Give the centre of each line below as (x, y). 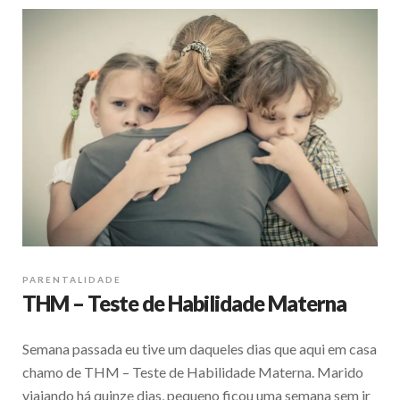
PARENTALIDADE (72, 279)
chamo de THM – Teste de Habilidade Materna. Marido (193, 371)
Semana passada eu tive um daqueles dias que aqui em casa (200, 348)
